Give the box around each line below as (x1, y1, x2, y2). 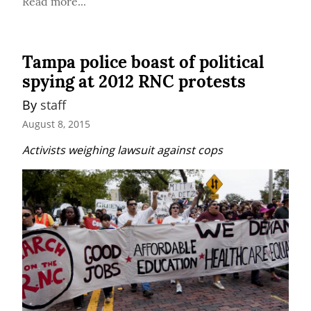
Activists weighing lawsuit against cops (22, 142, 223, 158)
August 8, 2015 (22, 117, 90, 131)
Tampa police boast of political (22, 51, 264, 74)
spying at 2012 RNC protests (22, 71, 246, 93)
